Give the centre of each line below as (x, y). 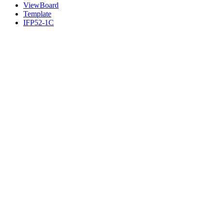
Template (37, 14)
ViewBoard (41, 5)
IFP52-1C (39, 23)
